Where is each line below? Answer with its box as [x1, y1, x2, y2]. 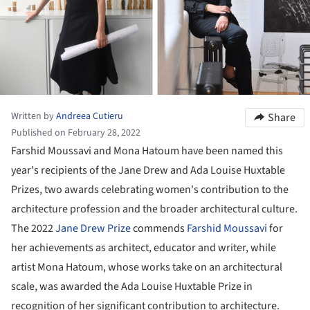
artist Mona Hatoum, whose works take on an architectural [11, 259, 282, 275]
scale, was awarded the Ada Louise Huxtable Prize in [11, 278, 253, 294]
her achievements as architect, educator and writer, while [11, 239, 276, 255]
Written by [11, 109, 56, 123]
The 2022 [11, 220, 55, 236]
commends [131, 220, 187, 236]
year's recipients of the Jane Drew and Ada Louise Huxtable [11, 162, 285, 178]
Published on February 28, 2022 [11, 125, 140, 140]
